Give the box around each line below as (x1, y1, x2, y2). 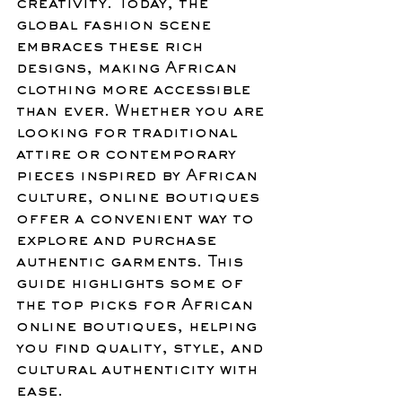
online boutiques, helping (16, 319, 262, 335)
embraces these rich (16, 39, 208, 55)
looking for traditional (16, 126, 242, 141)
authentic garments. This (16, 255, 249, 270)
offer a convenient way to (16, 212, 259, 227)
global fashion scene (16, 18, 216, 33)
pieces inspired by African (16, 169, 263, 184)
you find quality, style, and (16, 341, 268, 356)
